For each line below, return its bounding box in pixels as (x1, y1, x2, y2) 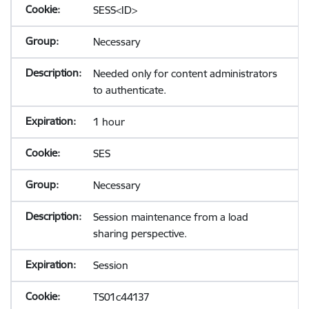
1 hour (92, 115, 125, 128)
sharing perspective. (92, 227, 187, 240)
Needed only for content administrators (92, 67, 277, 80)
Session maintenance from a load (92, 210, 248, 223)
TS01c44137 (92, 290, 150, 303)
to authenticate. (92, 83, 166, 97)
